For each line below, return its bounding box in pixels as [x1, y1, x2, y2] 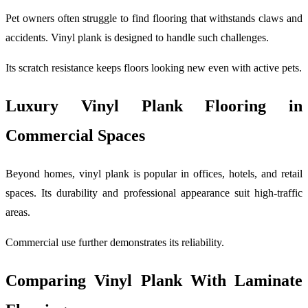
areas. [5, 206, 30, 218]
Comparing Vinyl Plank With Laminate [5, 271, 302, 289]
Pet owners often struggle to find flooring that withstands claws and [5, 12, 302, 24]
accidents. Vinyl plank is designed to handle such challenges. [5, 31, 269, 43]
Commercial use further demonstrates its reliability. [5, 236, 224, 248]
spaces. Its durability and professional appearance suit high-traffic [5, 186, 302, 199]
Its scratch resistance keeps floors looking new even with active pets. [5, 61, 302, 74]
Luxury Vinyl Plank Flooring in [5, 96, 302, 115]
